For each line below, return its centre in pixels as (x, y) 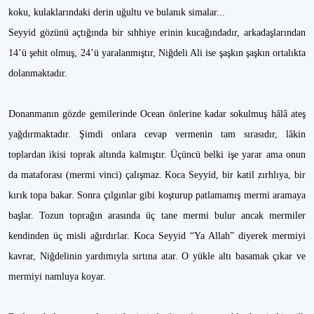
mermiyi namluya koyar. (59, 277)
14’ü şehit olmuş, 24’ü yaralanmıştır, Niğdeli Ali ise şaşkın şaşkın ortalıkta (157, 53)
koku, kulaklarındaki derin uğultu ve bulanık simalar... (118, 12)
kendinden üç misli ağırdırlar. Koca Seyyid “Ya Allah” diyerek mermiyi (157, 236)
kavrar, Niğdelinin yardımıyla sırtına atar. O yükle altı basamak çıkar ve (157, 256)
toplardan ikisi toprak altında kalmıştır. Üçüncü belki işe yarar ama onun (157, 155)
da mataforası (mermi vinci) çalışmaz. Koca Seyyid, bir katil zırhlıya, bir (157, 175)
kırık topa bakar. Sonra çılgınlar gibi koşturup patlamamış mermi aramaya (157, 195)
